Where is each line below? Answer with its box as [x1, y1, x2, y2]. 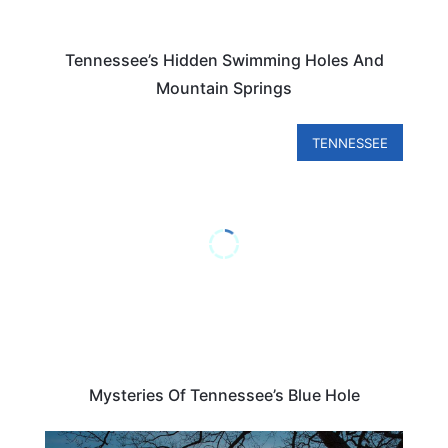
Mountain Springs [156, 77, 292, 98]
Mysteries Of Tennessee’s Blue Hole [88, 384, 360, 405]
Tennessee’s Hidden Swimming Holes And [64, 49, 384, 70]
